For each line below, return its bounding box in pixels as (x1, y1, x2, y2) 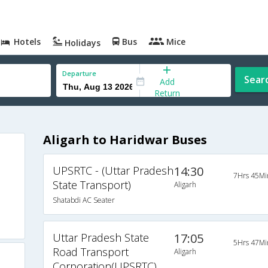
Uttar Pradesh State (52, 230, 149, 245)
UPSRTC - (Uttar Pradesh (52, 163, 173, 178)
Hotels (11, 36, 41, 47)
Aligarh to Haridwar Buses (42, 132, 207, 148)
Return (154, 87, 180, 99)
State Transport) (52, 178, 131, 193)
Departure (62, 69, 96, 78)
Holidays (62, 37, 101, 48)
